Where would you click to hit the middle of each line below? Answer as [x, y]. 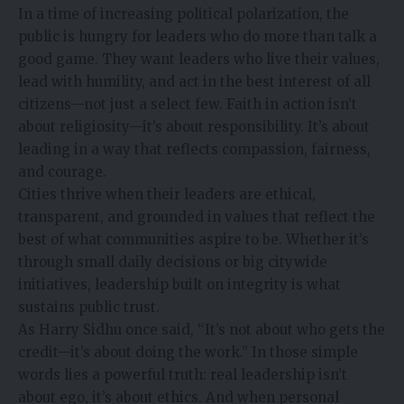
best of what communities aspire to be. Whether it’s [193, 240]
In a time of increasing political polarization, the [184, 14]
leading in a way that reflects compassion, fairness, [194, 150]
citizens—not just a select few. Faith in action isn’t [188, 105]
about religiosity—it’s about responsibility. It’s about [194, 127]
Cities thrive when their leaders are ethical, [167, 195]
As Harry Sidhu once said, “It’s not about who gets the [202, 330]
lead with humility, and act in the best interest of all [194, 82]
